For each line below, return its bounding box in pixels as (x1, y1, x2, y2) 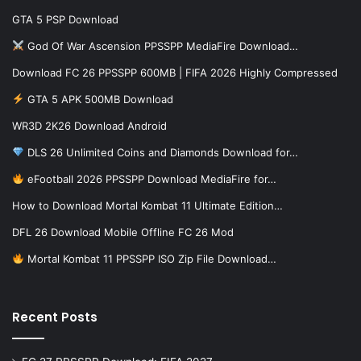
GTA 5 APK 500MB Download (23, 92, 173, 106)
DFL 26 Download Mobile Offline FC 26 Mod (12, 225, 234, 239)
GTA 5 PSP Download (12, 12, 118, 26)
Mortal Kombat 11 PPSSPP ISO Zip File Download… (23, 251, 276, 265)
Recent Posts (12, 308, 98, 326)
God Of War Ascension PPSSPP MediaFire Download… (23, 39, 298, 52)
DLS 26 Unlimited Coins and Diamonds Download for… (23, 145, 298, 159)
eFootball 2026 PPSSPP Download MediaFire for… (23, 172, 276, 185)
